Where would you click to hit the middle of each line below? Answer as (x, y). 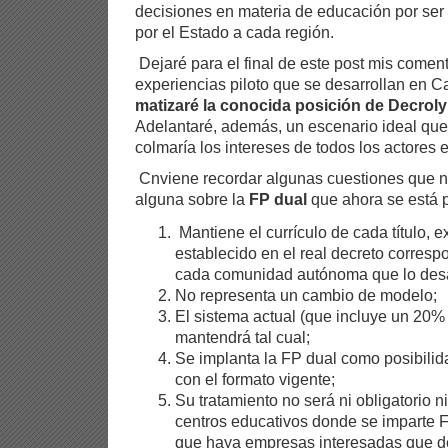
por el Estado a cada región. (234, 32)
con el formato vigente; (255, 379)
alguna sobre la (192, 199)
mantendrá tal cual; (242, 337)
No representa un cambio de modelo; (306, 295)
